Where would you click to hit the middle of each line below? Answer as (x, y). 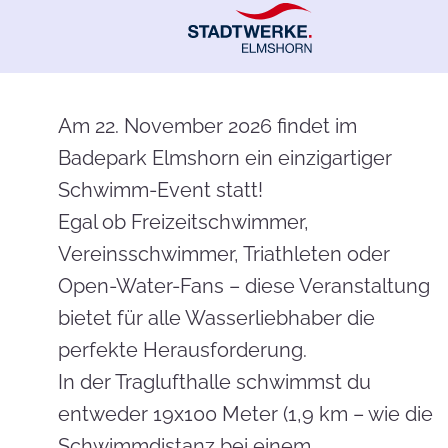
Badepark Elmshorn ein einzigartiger (225, 158)
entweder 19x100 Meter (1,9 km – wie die (245, 414)
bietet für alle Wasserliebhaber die (216, 318)
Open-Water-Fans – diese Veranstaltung (244, 286)
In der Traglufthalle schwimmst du (214, 382)
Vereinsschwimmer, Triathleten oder (224, 254)
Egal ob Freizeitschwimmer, (183, 222)
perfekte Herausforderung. (182, 350)
